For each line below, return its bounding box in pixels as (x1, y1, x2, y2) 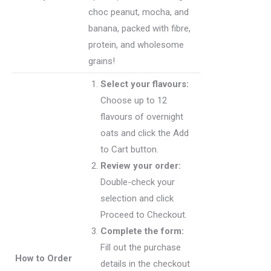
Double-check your (100, 177, 175, 188)
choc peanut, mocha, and (88, 7, 189, 18)
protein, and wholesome (88, 39, 184, 50)
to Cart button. (100, 144, 158, 155)
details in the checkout (100, 258, 190, 269)
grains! (88, 56, 115, 67)
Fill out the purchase (100, 242, 181, 253)
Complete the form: (100, 226, 184, 237)
